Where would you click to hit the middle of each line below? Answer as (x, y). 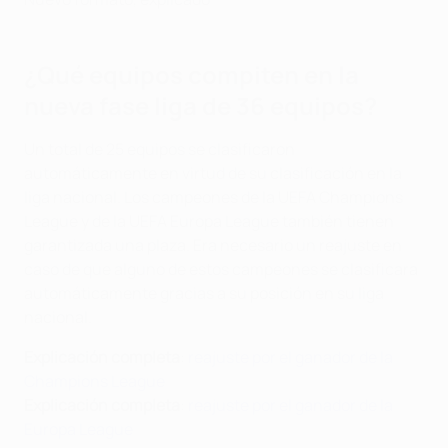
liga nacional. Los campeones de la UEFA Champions (213, 197)
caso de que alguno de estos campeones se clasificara (221, 269)
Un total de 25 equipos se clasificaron (159, 149)
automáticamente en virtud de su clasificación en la (213, 173)
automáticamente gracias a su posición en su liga (204, 293)
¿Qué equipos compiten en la (191, 75)
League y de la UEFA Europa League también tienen (209, 221)
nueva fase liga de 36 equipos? (200, 106)
